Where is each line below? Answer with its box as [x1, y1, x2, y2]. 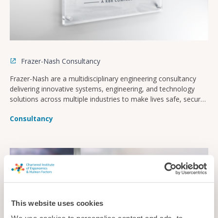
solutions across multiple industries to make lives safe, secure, [10, 94, 206, 104]
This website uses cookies [11, 199, 104, 207]
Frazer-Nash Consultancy [19, 56, 100, 66]
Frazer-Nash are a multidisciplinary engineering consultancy [10, 73, 196, 83]
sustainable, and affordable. [10, 104, 96, 114]
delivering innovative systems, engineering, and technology [10, 84, 195, 93]
